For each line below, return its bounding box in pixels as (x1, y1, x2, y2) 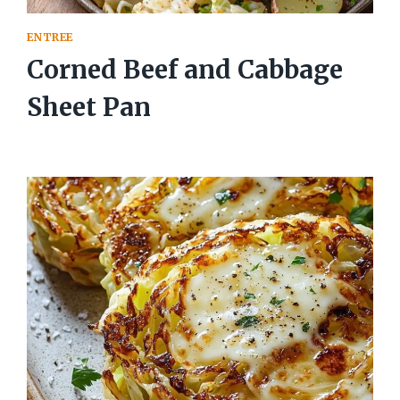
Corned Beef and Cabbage (27, 54, 344, 87)
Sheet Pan (27, 91, 152, 124)
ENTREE (27, 30, 73, 45)
